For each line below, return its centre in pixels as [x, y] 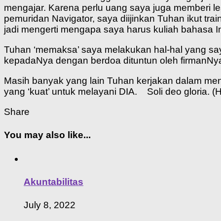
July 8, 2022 [50, 205]
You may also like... [47, 135]
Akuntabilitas [54, 182]
